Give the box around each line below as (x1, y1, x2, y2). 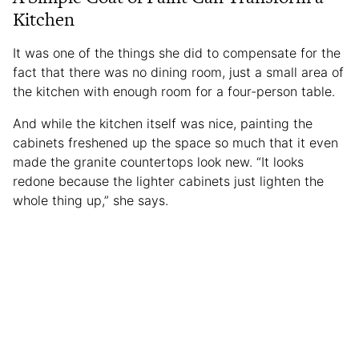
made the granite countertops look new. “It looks (13, 153, 304, 170)
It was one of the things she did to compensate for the (13, 44, 341, 61)
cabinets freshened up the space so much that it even (13, 134, 338, 151)
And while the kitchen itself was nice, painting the (13, 115, 313, 131)
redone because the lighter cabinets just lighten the (13, 172, 324, 189)
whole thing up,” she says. (13, 192, 172, 208)
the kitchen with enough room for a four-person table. (13, 83, 335, 99)
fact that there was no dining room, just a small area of (13, 63, 344, 80)
